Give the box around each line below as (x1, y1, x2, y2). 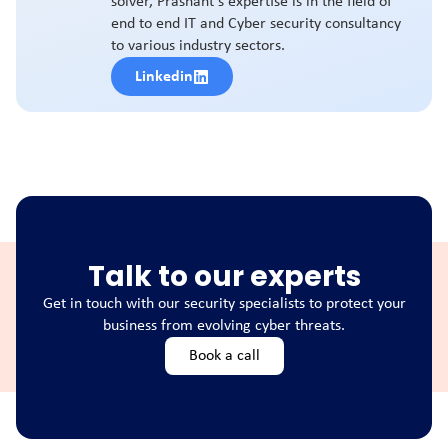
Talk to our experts (87, 256, 361, 296)
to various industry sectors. (111, 38, 286, 55)
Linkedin (135, 69, 194, 86)
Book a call (188, 347, 260, 364)
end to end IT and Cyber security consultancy (111, 16, 402, 33)
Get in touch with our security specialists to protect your (42, 295, 406, 312)
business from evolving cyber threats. (103, 317, 345, 334)
